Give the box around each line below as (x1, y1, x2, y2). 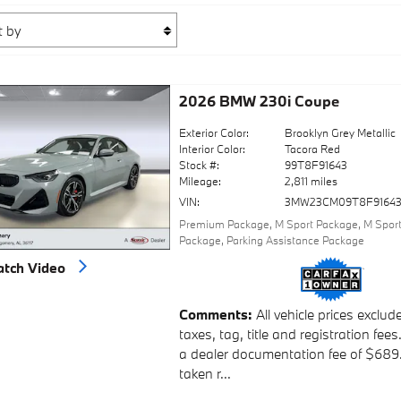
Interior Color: (178, 141, 245, 156)
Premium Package (178, 216, 269, 231)
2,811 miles (285, 173, 338, 188)
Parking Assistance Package (226, 232, 364, 247)
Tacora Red (285, 141, 341, 156)
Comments (178, 305, 248, 324)
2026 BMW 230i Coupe (178, 90, 339, 110)
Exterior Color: (178, 124, 249, 140)
